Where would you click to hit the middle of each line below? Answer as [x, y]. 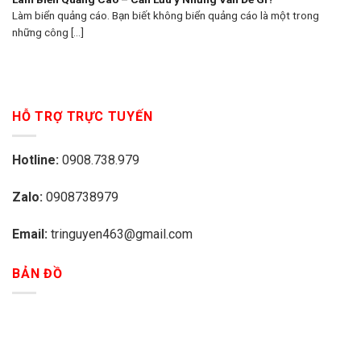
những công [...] [48, 33]
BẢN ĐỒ [37, 273]
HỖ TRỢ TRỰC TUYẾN [83, 116]
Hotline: [37, 160]
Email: [31, 234]
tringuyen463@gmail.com [122, 234]
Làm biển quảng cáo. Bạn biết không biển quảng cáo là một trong [166, 16]
